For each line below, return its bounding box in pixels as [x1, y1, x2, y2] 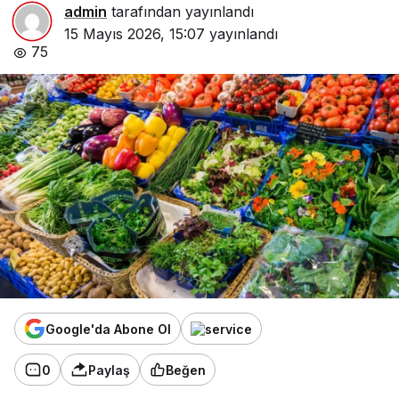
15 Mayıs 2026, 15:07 [64, 25, 205, 44]
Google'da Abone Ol [45, 321, 171, 337]
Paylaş [88, 362, 130, 378]
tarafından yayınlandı [107, 3, 254, 21]
